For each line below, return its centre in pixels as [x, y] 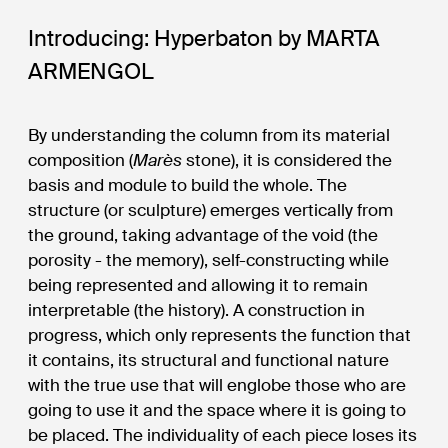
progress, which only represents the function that [220, 334]
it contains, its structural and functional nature [209, 359]
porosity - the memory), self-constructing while [209, 259]
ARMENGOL [91, 71]
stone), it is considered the [287, 159]
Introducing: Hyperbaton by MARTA [204, 38]
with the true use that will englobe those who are [217, 384]
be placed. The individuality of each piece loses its [223, 434]
